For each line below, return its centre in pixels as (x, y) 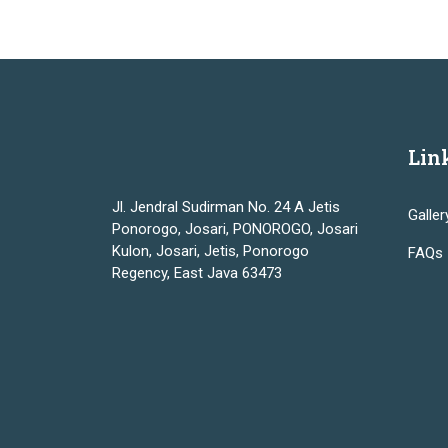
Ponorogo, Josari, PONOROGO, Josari (235, 228)
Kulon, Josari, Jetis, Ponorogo (210, 250)
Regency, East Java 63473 (197, 272)
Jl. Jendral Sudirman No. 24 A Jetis (226, 206)
